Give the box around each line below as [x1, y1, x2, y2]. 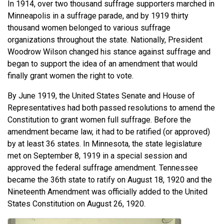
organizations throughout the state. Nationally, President [7, 35, 202, 44]
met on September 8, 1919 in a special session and [7, 151, 187, 160]
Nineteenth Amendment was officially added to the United [7, 187, 207, 196]
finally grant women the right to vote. [7, 71, 133, 80]
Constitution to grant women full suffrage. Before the [7, 115, 191, 124]
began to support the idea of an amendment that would [7, 59, 197, 68]
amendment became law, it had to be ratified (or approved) [7, 127, 210, 136]
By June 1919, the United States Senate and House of [7, 91, 195, 100]
